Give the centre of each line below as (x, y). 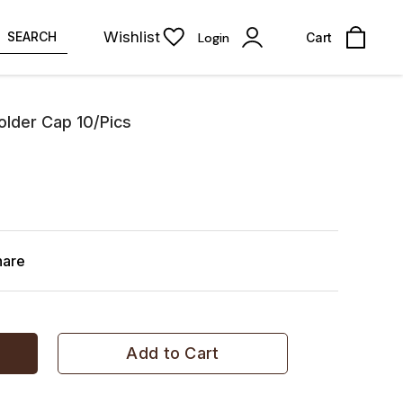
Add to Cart (173, 353)
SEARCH (32, 36)
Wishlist (132, 37)
